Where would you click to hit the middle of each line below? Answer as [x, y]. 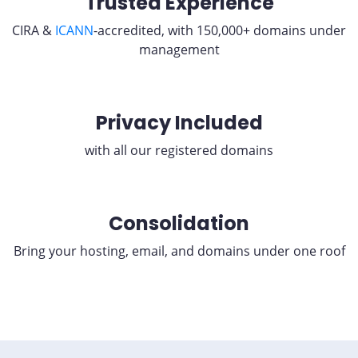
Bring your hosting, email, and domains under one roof [179, 251]
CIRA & [34, 30]
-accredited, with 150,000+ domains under [220, 30]
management [179, 50]
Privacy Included [179, 123]
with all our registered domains [179, 150]
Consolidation [179, 223]
